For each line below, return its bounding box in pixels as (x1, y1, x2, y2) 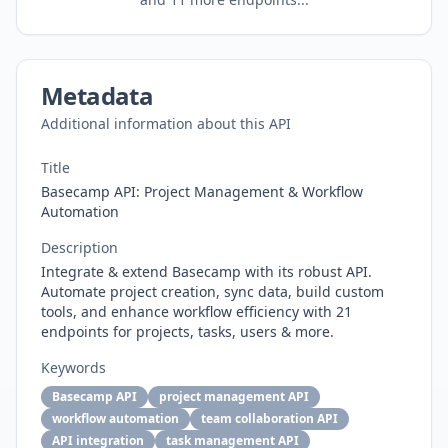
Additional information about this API (41, 114, 291, 133)
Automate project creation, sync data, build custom (41, 282, 384, 301)
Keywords (41, 358, 106, 377)
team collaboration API (201, 410, 338, 427)
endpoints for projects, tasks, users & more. (41, 322, 334, 341)
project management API (159, 388, 309, 405)
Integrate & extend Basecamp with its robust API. (41, 262, 372, 281)
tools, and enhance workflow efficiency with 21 (41, 302, 352, 321)
